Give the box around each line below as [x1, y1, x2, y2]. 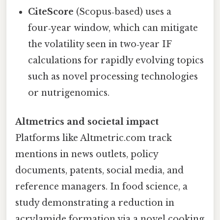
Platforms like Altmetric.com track [15, 132, 172, 143]
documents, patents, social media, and [15, 165, 184, 176]
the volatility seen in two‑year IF [28, 38, 172, 50]
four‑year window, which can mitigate [28, 22, 198, 33]
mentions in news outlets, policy [15, 148, 158, 160]
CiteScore [28, 6, 74, 17]
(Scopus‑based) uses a [74, 6, 172, 17]
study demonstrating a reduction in [15, 197, 174, 208]
